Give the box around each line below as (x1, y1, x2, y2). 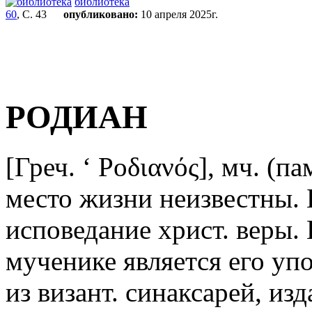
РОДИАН (6, 99, 148, 136)
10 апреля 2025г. (138, 8, 218, 20)
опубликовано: (63, 8, 138, 20)
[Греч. (6, 151, 82, 182)
